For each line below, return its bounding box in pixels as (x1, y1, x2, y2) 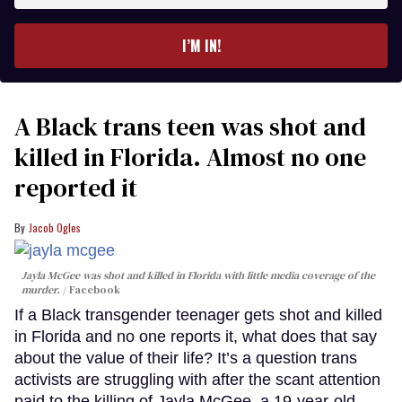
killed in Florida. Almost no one (14, 139, 366, 174)
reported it (14, 170, 137, 205)
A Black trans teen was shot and (14, 109, 366, 144)
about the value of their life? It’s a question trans (14, 349, 357, 368)
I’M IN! (181, 34, 221, 57)
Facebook (69, 283, 120, 298)
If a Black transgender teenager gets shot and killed (14, 306, 382, 325)
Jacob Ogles (29, 219, 81, 235)
